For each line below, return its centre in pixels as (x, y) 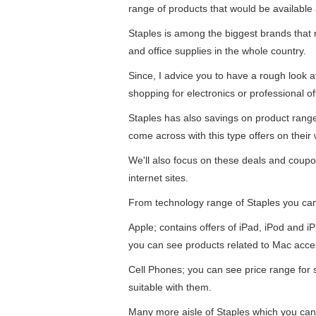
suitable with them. (170, 287)
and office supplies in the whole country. (217, 51)
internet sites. (158, 178)
